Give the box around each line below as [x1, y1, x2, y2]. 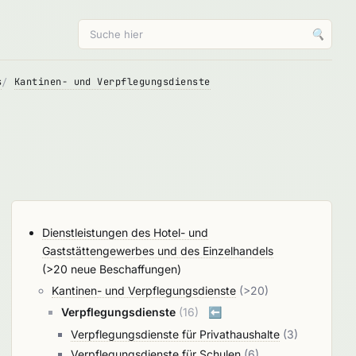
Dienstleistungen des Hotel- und [41, 226, 208, 239]
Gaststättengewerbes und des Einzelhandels [41, 244, 273, 257]
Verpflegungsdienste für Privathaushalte [70, 327, 280, 341]
